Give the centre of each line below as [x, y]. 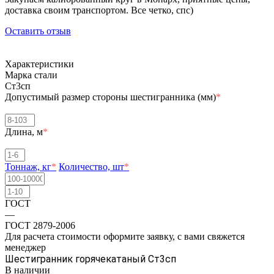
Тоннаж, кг [28, 166]
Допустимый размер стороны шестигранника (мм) [110, 97]
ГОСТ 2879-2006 [40, 225]
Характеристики [39, 64]
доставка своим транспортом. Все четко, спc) [99, 10]
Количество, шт [91, 166]
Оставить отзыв [38, 31]
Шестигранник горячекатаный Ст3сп [91, 259]
